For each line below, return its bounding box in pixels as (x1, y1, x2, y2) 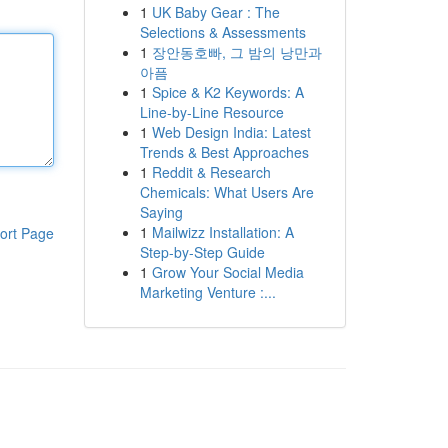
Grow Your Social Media (151, 262, 304, 282)
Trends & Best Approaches (139, 142, 309, 162)
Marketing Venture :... (139, 282, 276, 302)
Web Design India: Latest (151, 122, 311, 142)
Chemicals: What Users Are (139, 182, 314, 202)
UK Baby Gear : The (151, 2, 280, 22)
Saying (139, 202, 183, 222)
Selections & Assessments (139, 22, 306, 42)
